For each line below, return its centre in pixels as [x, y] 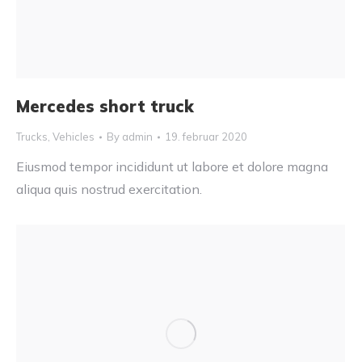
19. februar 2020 [206, 137]
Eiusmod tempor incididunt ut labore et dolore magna [172, 167]
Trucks [32, 137]
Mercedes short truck [105, 107]
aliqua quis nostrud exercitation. [109, 189]
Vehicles [74, 137]
